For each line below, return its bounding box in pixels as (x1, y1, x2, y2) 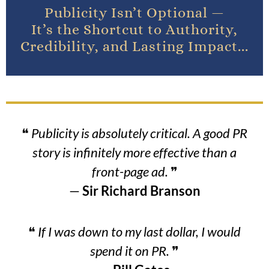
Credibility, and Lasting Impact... (20, 37, 249, 55)
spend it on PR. (90, 242, 172, 259)
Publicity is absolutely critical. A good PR (31, 124, 247, 141)
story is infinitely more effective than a (32, 144, 237, 160)
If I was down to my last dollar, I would (38, 223, 241, 240)
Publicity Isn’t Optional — (44, 4, 225, 21)
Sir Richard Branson (82, 182, 201, 199)
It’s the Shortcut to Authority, (31, 20, 238, 38)
